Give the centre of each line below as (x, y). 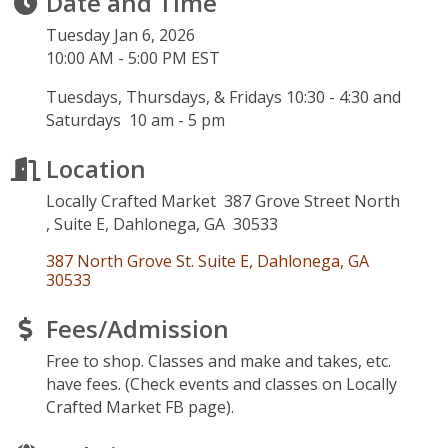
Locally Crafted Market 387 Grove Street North (223, 201)
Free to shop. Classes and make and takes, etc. (218, 361)
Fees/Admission (137, 328)
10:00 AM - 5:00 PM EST (133, 58)
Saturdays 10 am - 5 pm (135, 120)
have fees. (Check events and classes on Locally (221, 384)
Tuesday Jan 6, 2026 (120, 35)
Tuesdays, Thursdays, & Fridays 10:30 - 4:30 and (223, 97)
